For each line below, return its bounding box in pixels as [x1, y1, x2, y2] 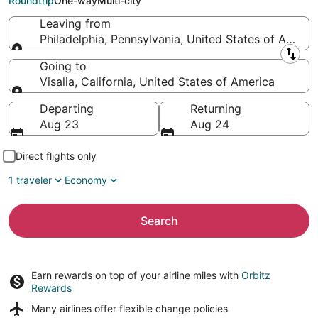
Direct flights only [16, 150, 97, 162]
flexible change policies [119, 302, 228, 314]
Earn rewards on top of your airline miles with [31, 269, 241, 281]
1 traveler [9, 174, 52, 186]
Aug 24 [190, 117, 229, 131]
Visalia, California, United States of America [40, 75, 275, 89]
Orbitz [241, 269, 270, 281]
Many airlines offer [31, 302, 119, 314]
